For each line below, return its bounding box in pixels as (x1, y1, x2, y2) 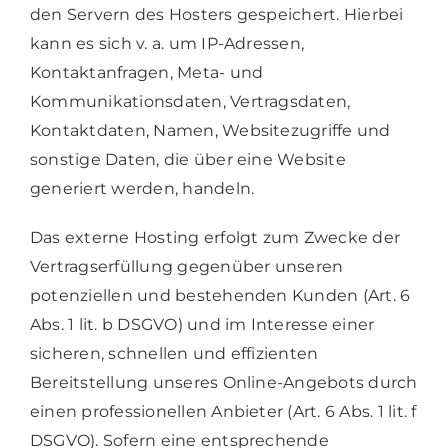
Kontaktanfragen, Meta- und (29, 62, 264, 82)
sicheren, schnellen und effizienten (29, 343, 319, 363)
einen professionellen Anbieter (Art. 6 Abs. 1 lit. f (29, 401, 417, 421)
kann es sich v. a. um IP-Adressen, (29, 33, 305, 53)
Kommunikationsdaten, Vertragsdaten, (29, 91, 351, 111)
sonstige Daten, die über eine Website (29, 149, 346, 169)
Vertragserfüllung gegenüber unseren (29, 256, 344, 276)
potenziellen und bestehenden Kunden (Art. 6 (29, 285, 411, 305)
